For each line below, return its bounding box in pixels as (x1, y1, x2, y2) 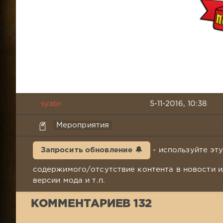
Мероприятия (56, 121, 110, 128)
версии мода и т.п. (32, 177, 105, 184)
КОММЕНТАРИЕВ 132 (30, 199, 152, 209)
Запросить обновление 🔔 (40, 146, 143, 153)
